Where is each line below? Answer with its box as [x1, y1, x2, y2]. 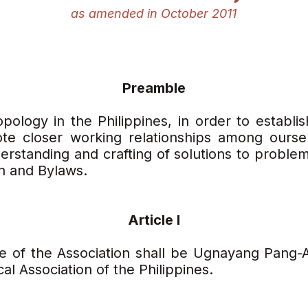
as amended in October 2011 [70, 6, 236, 21]
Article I [128, 212, 180, 228]
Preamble [122, 80, 186, 96]
